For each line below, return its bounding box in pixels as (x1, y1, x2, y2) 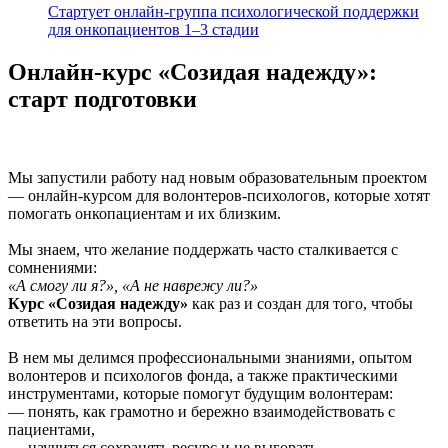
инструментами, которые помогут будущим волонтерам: (8, 385, 401, 403)
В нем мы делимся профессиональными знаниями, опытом (8, 349, 412, 367)
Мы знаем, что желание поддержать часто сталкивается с (8, 241, 398, 259)
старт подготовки (8, 86, 197, 113)
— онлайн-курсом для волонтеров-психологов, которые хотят (8, 187, 430, 205)
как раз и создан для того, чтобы (188, 295, 413, 313)
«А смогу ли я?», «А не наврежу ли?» (8, 277, 258, 295)
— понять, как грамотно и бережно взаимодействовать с (8, 403, 395, 421)
